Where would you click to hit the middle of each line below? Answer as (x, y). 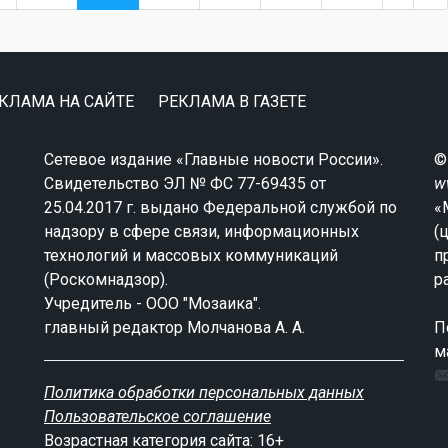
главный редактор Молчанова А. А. (174, 327)
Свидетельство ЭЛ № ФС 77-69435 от (185, 183)
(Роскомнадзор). (106, 279)
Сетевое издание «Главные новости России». (213, 159)
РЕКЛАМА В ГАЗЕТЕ (232, 101)
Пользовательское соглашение (157, 416)
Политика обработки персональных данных (204, 392)
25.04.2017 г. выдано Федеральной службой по (220, 207)
